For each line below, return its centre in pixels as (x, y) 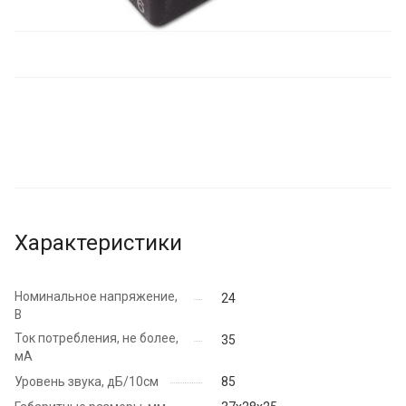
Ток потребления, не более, (97, 338)
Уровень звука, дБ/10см (87, 381)
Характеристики (98, 242)
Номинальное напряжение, (96, 296)
